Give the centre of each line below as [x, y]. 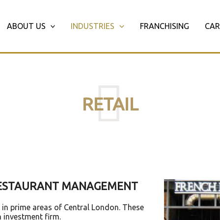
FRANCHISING [165, 26]
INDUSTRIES [93, 26]
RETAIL [110, 104]
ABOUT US [26, 26]
